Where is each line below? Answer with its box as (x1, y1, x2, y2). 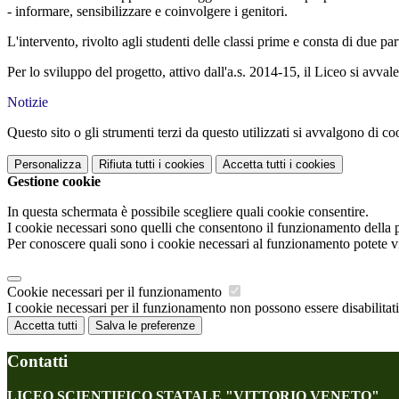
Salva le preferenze (95, 319, 195, 333)
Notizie (7, 94, 48, 110)
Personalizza (14, 158, 81, 172)
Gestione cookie (7, 174, 101, 190)
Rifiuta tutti (99, 158, 155, 172)
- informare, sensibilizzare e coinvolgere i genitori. (7, 4, 288, 20)
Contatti (7, 351, 68, 370)
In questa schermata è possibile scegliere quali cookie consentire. (7, 204, 369, 220)
